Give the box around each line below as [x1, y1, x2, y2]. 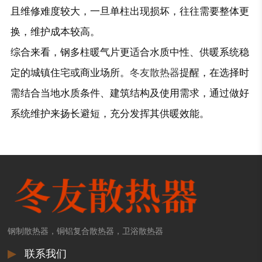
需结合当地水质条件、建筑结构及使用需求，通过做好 [10, 87, 249, 99]
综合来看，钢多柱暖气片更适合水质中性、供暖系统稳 [10, 46, 249, 58]
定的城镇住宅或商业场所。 [10, 67, 130, 78]
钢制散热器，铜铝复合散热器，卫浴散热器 [8, 227, 164, 236]
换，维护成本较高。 [10, 26, 100, 37]
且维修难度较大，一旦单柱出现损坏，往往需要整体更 [10, 5, 249, 17]
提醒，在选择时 [179, 67, 249, 78]
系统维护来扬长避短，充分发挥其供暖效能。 [10, 108, 209, 119]
